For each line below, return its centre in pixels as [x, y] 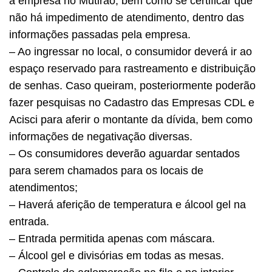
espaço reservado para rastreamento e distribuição [132, 68]
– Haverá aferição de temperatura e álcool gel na [127, 204]
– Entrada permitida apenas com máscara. [112, 238]
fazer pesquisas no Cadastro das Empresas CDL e [132, 102]
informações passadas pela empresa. [100, 34]
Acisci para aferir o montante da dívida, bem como [131, 119]
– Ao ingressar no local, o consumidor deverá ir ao [131, 51]
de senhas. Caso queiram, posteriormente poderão [132, 85]
